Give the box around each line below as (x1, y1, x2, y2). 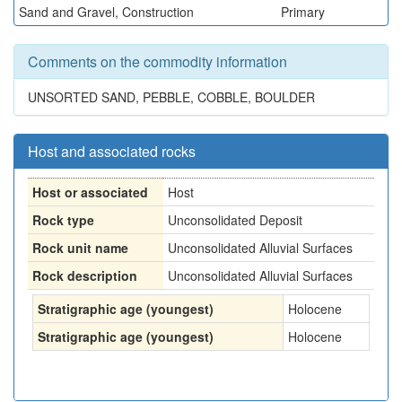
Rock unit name (32, 239, 128, 257)
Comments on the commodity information (28, 51, 287, 72)
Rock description (32, 267, 137, 284)
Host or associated (32, 183, 148, 201)
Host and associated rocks (28, 141, 196, 162)
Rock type (32, 211, 94, 229)
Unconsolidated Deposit (168, 211, 302, 229)
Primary (281, 3, 325, 21)
